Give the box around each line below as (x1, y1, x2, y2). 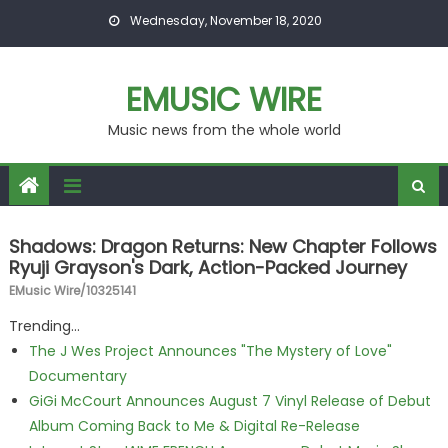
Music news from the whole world (107, 120, 341, 140)
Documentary (28, 366, 127, 386)
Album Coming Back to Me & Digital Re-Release (28, 416, 360, 436)
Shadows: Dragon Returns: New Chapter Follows (8, 234, 437, 259)
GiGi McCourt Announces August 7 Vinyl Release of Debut (28, 391, 431, 411)
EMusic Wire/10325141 (8, 282, 136, 299)
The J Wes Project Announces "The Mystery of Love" (28, 341, 392, 361)
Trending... (8, 316, 80, 336)
